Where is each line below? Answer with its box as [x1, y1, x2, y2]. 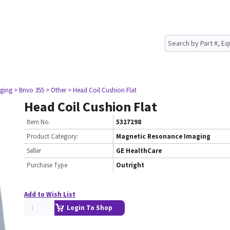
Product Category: [27, 132, 78, 141]
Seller [27, 146, 41, 155]
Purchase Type [27, 161, 67, 169]
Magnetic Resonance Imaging [116, 132, 210, 141]
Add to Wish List [24, 190, 75, 199]
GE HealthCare [116, 146, 162, 155]
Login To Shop [67, 203, 112, 212]
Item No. [27, 118, 50, 126]
